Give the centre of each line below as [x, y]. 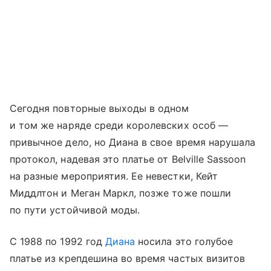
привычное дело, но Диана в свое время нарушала [133, 142]
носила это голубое [186, 242]
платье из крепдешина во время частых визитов [128, 259]
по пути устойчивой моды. [75, 210]
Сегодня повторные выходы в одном [100, 109]
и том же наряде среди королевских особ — [119, 126]
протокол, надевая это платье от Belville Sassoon [128, 159]
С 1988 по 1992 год [57, 242]
